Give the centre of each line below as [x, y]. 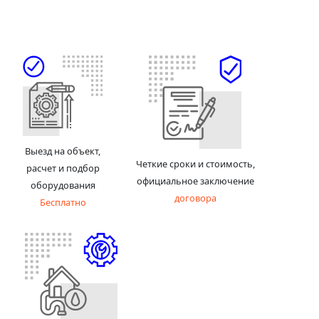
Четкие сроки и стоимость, [195, 163]
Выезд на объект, [63, 151]
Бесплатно [63, 202]
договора [195, 198]
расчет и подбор [63, 168]
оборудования [63, 185]
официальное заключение [195, 181]
